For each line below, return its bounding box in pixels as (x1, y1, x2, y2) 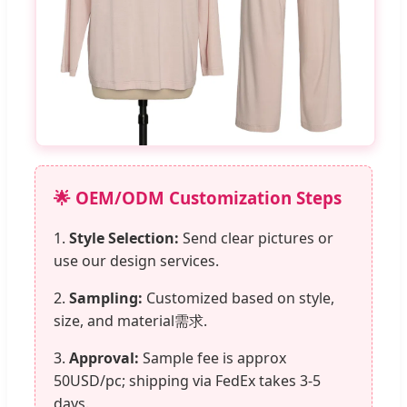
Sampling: (69, 288, 143, 309)
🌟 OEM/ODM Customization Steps (54, 185, 342, 209)
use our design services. (54, 251, 219, 272)
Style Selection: (69, 228, 179, 249)
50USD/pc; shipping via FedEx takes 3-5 (54, 371, 321, 392)
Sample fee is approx (139, 348, 286, 369)
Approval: (69, 348, 139, 369)
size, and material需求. (54, 311, 207, 332)
